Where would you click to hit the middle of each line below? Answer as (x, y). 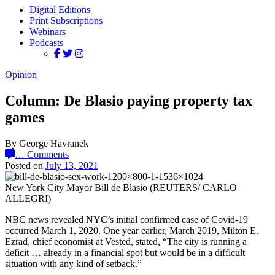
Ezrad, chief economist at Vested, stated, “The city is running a (126, 241)
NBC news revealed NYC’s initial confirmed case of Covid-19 (126, 219)
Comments (48, 154)
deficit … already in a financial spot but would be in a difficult (125, 252)
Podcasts (46, 43)
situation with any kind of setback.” (73, 263)
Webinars (48, 32)
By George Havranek (47, 143)
